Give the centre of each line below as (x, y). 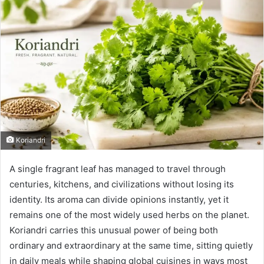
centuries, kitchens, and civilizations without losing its (122, 184)
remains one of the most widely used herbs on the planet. (129, 214)
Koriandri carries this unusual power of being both (114, 230)
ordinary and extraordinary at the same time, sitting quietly (131, 245)
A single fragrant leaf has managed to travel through (118, 169)
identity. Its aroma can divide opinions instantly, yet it (119, 199)
